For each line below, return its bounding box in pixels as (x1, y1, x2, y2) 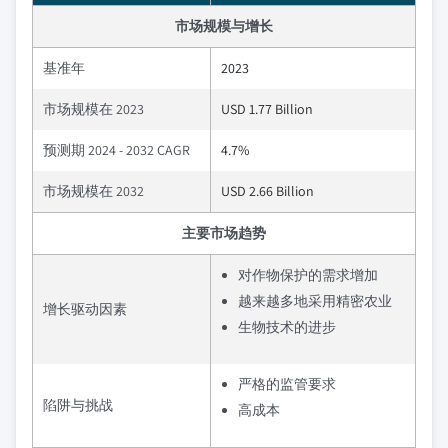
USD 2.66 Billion (221, 182, 314, 200)
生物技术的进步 (238, 318, 336, 336)
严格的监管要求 (238, 375, 336, 393)
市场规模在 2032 (43, 182, 144, 200)
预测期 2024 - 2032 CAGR (43, 141, 190, 159)
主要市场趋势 (182, 224, 266, 242)
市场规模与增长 (175, 17, 273, 35)
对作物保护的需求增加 (238, 266, 378, 284)
